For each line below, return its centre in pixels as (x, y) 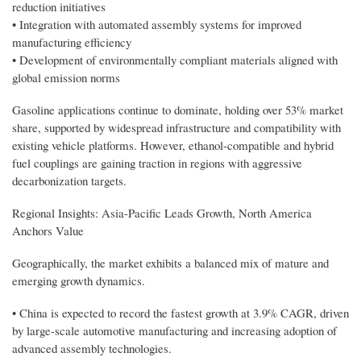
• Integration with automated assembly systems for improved (157, 24)
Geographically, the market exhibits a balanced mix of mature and (170, 262)
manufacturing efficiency (72, 41)
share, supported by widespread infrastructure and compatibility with (176, 127)
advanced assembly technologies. (92, 348)
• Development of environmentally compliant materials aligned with (175, 59)
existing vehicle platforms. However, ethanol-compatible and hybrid (173, 145)
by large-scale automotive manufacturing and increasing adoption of (174, 330)
